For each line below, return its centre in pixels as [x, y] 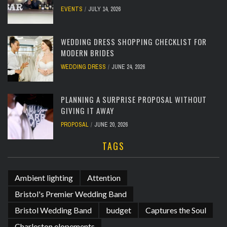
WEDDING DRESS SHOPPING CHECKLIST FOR [134, 42]
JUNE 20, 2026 [111, 125]
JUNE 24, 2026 [128, 67]
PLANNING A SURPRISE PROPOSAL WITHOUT [134, 100]
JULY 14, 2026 [104, 9]
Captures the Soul [176, 210]
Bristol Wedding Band [53, 210]
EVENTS [72, 9]
